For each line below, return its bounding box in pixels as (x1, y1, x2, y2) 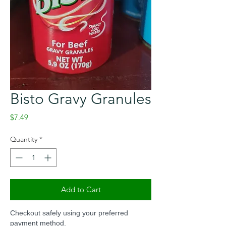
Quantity (10, 134, 37, 144)
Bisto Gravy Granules (10, 89, 151, 108)
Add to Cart (61, 184, 101, 194)
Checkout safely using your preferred (10, 208, 128, 217)
